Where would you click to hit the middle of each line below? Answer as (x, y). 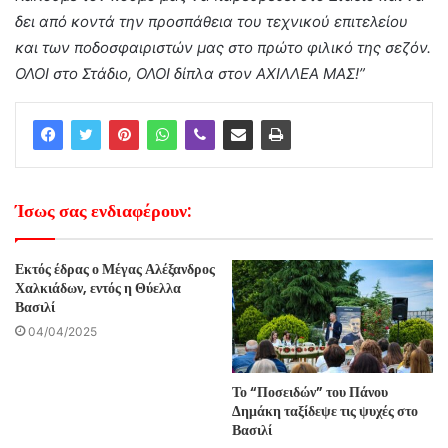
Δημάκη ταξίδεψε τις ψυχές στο (325, 411)
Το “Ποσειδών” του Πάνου (310, 392)
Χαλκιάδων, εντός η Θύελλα (98, 288)
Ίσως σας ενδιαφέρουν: (103, 210)
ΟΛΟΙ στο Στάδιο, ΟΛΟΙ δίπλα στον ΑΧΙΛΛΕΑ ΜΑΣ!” (190, 73)
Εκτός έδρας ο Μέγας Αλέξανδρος (115, 269)
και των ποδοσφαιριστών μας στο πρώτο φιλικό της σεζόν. (223, 47)
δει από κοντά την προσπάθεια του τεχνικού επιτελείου (211, 21)
